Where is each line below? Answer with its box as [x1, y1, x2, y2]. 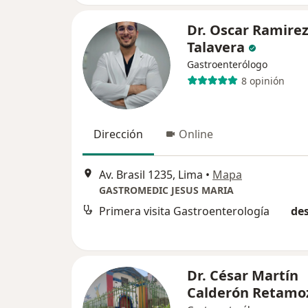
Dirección [93, 126, 143, 142]
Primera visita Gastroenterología [99, 203, 269, 219]
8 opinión [241, 74, 285, 87]
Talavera [187, 38, 245, 56]
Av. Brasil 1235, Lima [99, 167, 203, 183]
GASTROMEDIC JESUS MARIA [99, 184, 234, 197]
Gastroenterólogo [187, 58, 267, 71]
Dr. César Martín [187, 266, 298, 285]
